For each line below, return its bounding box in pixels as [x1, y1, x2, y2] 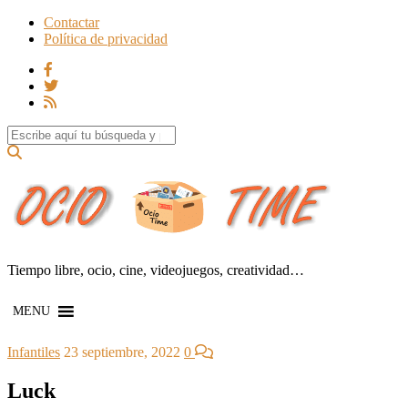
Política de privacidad [44, 31, 168, 46]
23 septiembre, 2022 [64, 343, 180, 360]
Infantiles [7, 343, 60, 360]
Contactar [44, 15, 99, 30]
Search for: [6, 125, 69, 140]
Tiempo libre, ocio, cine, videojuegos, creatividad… [7, 261, 304, 278]
